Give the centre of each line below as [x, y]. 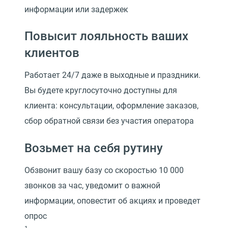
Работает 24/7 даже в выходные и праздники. [112, 75]
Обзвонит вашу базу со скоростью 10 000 [104, 170]
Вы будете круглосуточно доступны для [101, 91]
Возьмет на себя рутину [94, 148]
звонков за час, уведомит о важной [92, 185]
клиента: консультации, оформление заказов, [111, 106]
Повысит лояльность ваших [106, 36]
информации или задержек [76, 9]
